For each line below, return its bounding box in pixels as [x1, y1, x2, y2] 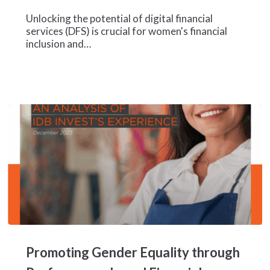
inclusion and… [25, 37, 91, 51]
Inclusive [7, 21, 47, 34]
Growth [7, 34, 43, 47]
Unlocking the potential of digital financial [25, 12, 213, 25]
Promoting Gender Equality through [25, 244, 240, 261]
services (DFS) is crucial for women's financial [25, 25, 227, 38]
